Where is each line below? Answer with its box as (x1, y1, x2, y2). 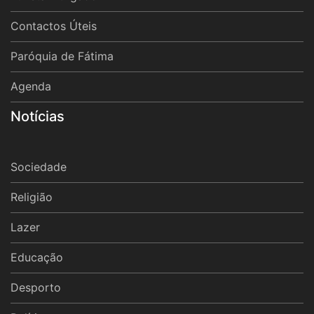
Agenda (11, 79, 51, 94)
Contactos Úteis (11, 19, 97, 34)
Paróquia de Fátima (11, 49, 114, 64)
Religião (11, 190, 53, 205)
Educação (11, 250, 63, 265)
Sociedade (11, 160, 67, 175)
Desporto (11, 280, 61, 295)
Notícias (11, 108, 64, 125)
